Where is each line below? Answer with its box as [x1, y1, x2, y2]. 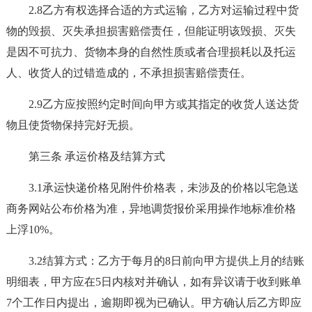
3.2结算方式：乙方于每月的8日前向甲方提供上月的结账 [28, 255, 304, 267]
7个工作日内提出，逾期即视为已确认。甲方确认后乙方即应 [6, 297, 302, 309]
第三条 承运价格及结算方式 [28, 150, 165, 162]
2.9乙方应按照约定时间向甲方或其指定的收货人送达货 [28, 98, 299, 110]
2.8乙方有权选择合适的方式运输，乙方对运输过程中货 [28, 4, 299, 16]
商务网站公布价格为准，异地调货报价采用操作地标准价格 [6, 203, 296, 214]
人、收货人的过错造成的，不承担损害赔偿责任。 [6, 67, 251, 79]
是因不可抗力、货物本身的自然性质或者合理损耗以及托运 [6, 46, 296, 58]
